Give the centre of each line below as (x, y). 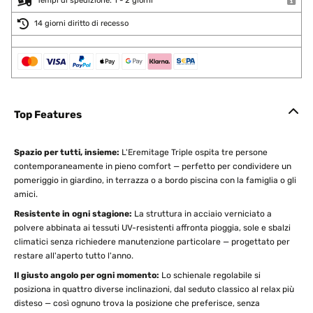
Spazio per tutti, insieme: (67, 152)
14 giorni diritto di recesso (81, 23)
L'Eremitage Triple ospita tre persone (194, 152)
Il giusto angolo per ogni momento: (87, 275)
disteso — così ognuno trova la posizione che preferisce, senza (137, 303)
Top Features (48, 115)
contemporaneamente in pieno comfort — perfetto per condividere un (153, 166)
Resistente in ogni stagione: (73, 214)
